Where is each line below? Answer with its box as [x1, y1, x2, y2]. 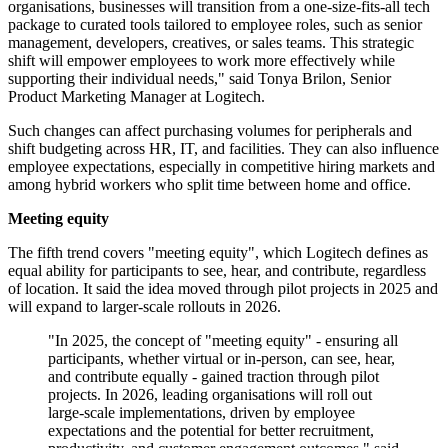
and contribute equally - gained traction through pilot [48, 368, 379, 386]
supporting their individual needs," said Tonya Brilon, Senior [8, 70, 391, 88]
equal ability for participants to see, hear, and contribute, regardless [8, 262, 426, 280]
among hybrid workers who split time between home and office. [8, 176, 411, 194]
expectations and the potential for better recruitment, [48, 422, 374, 440]
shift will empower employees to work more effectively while [8, 52, 395, 70]
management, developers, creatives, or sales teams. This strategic [8, 34, 414, 52]
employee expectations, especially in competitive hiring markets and [8, 158, 435, 176]
